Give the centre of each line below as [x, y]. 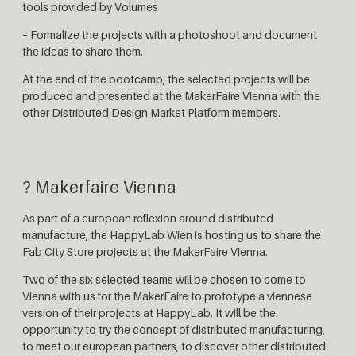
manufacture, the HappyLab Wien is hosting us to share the [172, 235]
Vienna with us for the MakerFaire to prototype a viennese [167, 296]
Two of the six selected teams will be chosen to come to [164, 279]
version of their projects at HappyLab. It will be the [149, 313]
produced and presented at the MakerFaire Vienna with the [171, 96]
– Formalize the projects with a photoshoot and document [170, 35]
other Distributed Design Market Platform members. [151, 112]
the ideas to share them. [84, 51]
